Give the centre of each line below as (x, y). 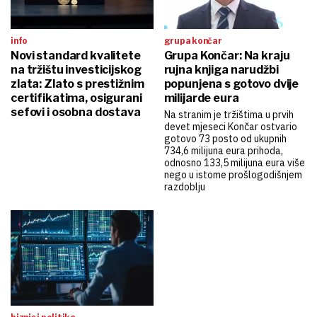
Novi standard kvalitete (76, 56)
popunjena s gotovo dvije (231, 84)
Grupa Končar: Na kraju (227, 56)
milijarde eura (201, 98)
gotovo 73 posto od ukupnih (225, 139)
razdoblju (184, 187)
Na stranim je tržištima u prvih (229, 115)
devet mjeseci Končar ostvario (230, 127)
